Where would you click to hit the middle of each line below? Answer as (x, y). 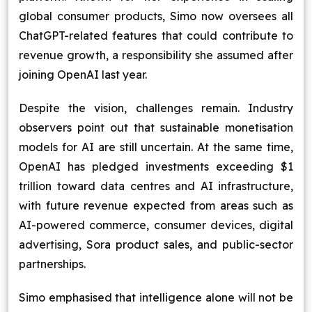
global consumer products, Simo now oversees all (156, 16)
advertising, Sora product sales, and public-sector (156, 244)
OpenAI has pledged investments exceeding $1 (156, 166)
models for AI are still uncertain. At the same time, (156, 147)
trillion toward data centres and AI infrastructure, (156, 186)
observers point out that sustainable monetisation (156, 127)
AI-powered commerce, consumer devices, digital (156, 225)
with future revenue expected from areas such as (156, 205)
